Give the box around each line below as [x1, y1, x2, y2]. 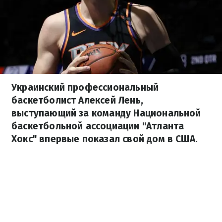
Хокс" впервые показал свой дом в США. [11, 133, 198, 145]
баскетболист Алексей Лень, [11, 95, 143, 106]
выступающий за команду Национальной [11, 108, 201, 119]
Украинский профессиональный [11, 82, 159, 93]
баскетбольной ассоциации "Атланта [11, 120, 184, 132]
